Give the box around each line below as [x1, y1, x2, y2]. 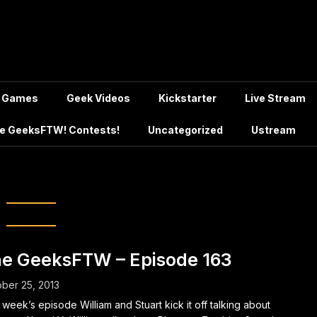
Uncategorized [148, 124, 223, 136]
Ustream [251, 124, 296, 136]
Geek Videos [67, 92, 130, 104]
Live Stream [245, 92, 306, 104]
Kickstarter [158, 92, 217, 104]
